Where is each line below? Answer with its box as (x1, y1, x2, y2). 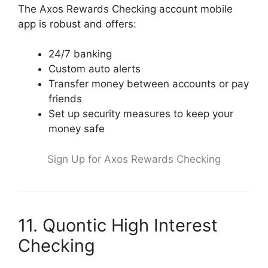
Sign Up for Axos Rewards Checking (47, 153, 221, 165)
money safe (48, 123, 105, 135)
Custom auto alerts (48, 63, 141, 75)
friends (48, 93, 82, 105)
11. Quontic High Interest (18, 214, 218, 236)
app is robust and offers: (18, 17, 136, 30)
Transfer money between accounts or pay (48, 78, 249, 90)
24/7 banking (48, 48, 112, 60)
